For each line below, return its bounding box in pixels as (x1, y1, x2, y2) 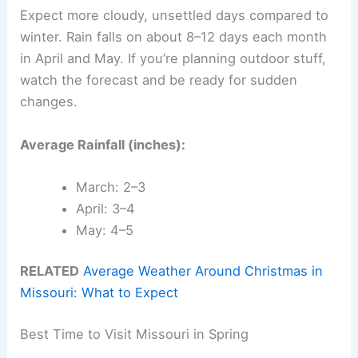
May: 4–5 (75, 221, 133, 238)
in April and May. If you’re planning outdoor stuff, (20, 50, 327, 67)
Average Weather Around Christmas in (83, 263, 324, 280)
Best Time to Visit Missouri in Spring (20, 326, 249, 343)
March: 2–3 (75, 178, 145, 195)
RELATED (20, 263, 80, 280)
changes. (20, 93, 78, 110)
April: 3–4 (75, 200, 135, 217)
